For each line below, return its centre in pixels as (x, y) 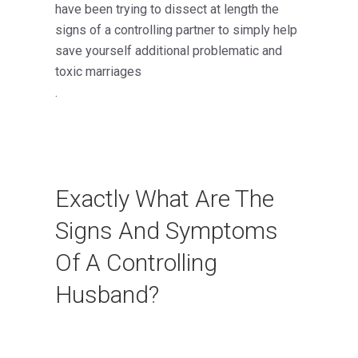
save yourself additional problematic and (169, 51)
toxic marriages (98, 72)
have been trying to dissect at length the (167, 10)
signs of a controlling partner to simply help (176, 30)
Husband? (107, 295)
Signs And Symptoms (167, 231)
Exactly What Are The (165, 199)
